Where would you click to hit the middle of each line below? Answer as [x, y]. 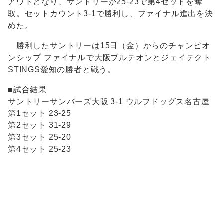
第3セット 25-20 [40, 137]
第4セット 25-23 [40, 149]
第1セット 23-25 [40, 113]
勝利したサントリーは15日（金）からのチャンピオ [109, 46]
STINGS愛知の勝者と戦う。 [62, 70]
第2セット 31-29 [40, 125]
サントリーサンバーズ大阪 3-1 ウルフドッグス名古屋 [109, 102]
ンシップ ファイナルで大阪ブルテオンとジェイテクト [110, 58]
